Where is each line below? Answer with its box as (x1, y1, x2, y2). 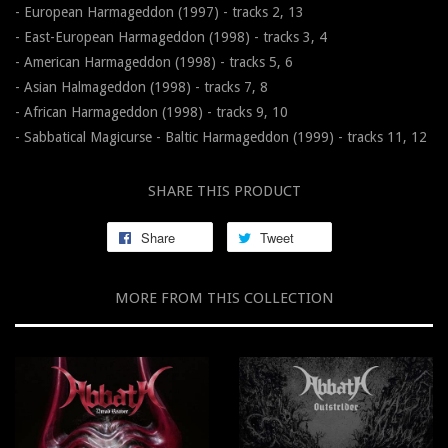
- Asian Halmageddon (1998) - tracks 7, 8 (15, 79, 268, 96)
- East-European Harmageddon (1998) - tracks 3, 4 (15, 29, 327, 46)
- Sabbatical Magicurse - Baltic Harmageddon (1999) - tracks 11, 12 (15, 129, 427, 146)
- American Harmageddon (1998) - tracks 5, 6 (15, 54, 293, 71)
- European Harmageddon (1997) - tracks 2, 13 (15, 4, 304, 21)
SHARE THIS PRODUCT (147, 182, 301, 201)
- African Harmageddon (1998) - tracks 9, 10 (15, 104, 288, 121)
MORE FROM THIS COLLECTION (114, 289, 334, 308)
